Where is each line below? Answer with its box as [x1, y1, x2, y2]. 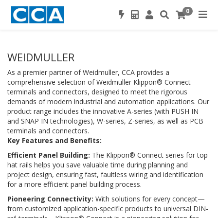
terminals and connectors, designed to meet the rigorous [7, 87, 187, 96]
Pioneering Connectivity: [7, 194, 93, 203]
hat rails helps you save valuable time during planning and [7, 160, 188, 169]
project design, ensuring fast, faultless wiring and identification [7, 170, 203, 179]
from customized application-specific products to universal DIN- [7, 204, 208, 213]
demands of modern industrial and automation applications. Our [7, 97, 209, 106]
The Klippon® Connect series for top [90, 150, 208, 160]
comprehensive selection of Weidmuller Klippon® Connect [7, 77, 191, 87]
